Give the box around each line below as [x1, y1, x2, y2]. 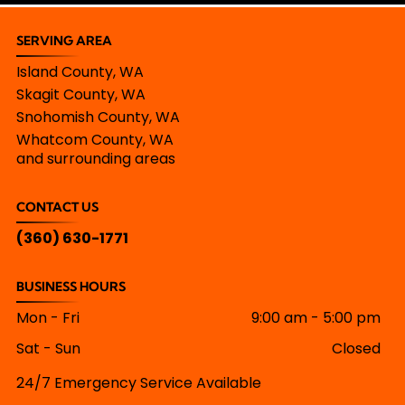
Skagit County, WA [15, 83, 146, 105]
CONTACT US [15, 198, 99, 215]
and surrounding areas [15, 147, 175, 169]
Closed [332, 337, 381, 359]
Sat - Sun [15, 337, 80, 359]
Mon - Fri [15, 306, 80, 328]
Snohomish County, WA [15, 106, 180, 127]
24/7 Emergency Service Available [15, 372, 261, 393]
